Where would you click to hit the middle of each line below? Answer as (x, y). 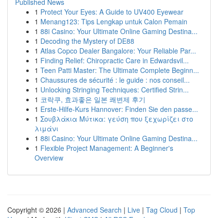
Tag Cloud (162, 210)
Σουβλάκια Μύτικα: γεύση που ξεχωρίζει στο (117, 119)
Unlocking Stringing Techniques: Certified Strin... (115, 90)
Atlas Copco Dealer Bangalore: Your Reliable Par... (118, 51)
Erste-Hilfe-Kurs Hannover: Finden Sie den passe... (119, 109)
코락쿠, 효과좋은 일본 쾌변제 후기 (93, 99)
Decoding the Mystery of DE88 (87, 41)
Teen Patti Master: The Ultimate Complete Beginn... (120, 70)
